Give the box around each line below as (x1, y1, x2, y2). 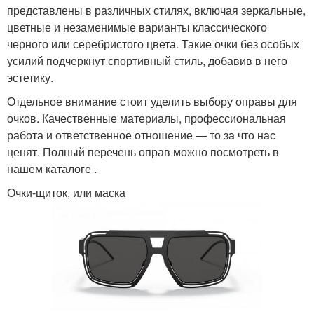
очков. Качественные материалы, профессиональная (7, 109, 286, 126)
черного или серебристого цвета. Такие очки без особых (7, 35, 299, 52)
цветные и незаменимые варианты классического (7, 18, 267, 35)
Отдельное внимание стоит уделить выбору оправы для (7, 93, 297, 109)
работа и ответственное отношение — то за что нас (7, 126, 275, 143)
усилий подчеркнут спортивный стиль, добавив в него (7, 52, 287, 69)
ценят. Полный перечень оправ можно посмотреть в (7, 143, 279, 160)
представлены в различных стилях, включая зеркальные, (7, 1, 306, 18)
